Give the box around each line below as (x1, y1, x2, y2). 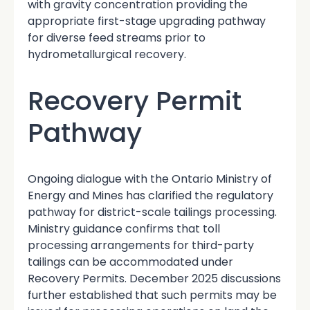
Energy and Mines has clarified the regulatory (28, 188, 273, 204)
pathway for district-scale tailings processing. (28, 204, 277, 221)
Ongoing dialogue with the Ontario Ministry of (28, 171, 272, 188)
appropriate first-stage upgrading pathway (28, 13, 266, 30)
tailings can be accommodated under (28, 254, 233, 271)
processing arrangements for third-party (28, 237, 254, 254)
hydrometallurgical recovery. (28, 46, 186, 63)
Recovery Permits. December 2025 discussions (28, 271, 281, 287)
